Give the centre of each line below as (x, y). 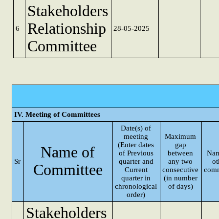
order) (136, 195)
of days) (181, 186)
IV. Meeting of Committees (57, 114)
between (181, 153)
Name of (68, 152)
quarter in (136, 178)
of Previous (136, 153)
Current (136, 170)
